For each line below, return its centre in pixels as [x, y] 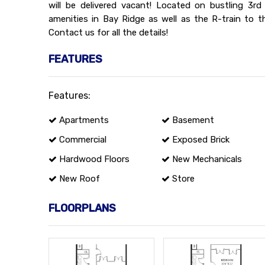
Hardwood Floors [93, 159]
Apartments [83, 120]
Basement [192, 120]
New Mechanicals [206, 159]
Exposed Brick [199, 139]
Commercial [82, 139]
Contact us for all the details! [108, 32]
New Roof [78, 178]
